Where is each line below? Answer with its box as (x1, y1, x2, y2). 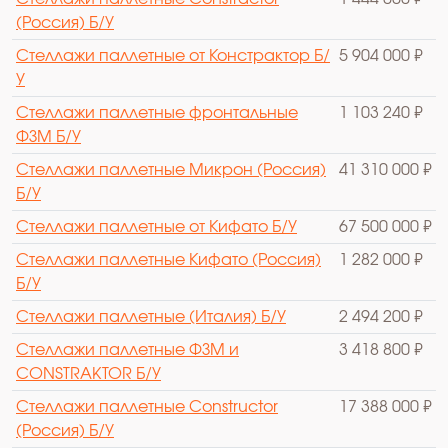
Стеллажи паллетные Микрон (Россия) (16, 161, 326, 178)
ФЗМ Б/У (16, 128, 81, 145)
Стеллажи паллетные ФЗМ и (16, 341, 239, 358)
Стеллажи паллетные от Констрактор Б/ (16, 47, 330, 64)
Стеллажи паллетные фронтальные (16, 104, 298, 121)
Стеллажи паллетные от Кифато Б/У (16, 218, 297, 235)
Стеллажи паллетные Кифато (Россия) (16, 251, 321, 268)
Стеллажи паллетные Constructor (16, 398, 278, 415)
